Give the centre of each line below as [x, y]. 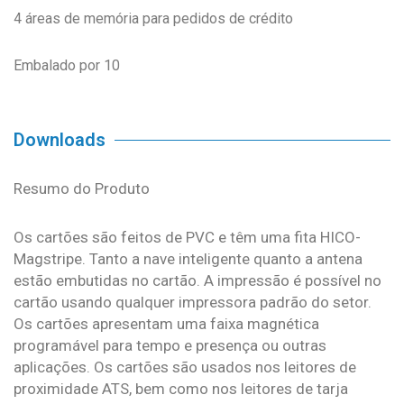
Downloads [60, 140]
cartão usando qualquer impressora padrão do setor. [193, 302]
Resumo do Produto [82, 189]
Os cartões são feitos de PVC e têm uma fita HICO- [187, 237]
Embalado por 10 [67, 66]
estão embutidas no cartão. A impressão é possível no [197, 280]
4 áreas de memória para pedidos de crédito [153, 19]
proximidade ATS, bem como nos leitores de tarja [181, 388]
